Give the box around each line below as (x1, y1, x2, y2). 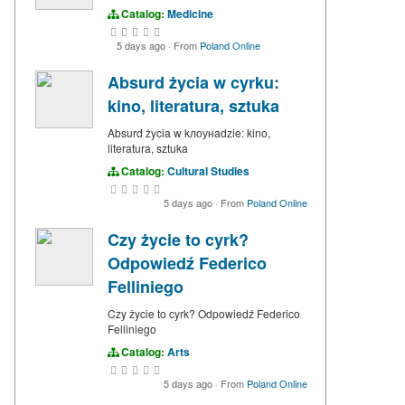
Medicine (167, 5, 213, 23)
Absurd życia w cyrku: (108, 71, 279, 95)
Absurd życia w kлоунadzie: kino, (108, 125, 270, 141)
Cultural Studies (167, 163, 250, 180)
